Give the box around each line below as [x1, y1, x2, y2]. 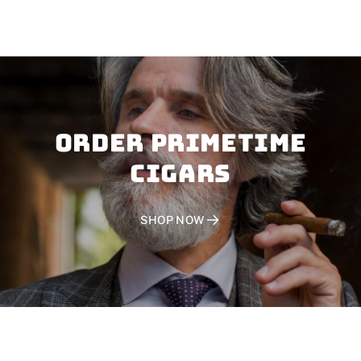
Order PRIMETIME [54, 127, 307, 160]
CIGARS [130, 157, 231, 190]
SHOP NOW [140, 214, 205, 227]
